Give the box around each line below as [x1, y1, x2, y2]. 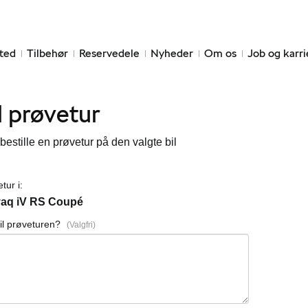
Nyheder [151, 47, 193, 60]
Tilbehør [27, 47, 68, 60]
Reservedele [79, 47, 140, 60]
